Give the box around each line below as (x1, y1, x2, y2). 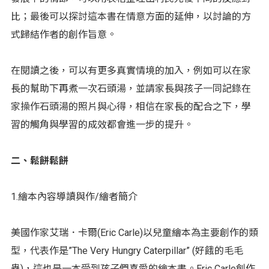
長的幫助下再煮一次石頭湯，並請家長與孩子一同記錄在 (10, 82, 251, 94)
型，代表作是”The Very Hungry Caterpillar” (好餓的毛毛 (10, 244, 243, 256)
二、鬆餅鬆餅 (10, 154, 68, 166)
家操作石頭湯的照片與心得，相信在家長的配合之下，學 (10, 100, 251, 112)
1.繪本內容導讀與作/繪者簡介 (10, 190, 138, 202)
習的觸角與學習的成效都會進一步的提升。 (10, 118, 193, 130)
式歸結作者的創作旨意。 (10, 28, 116, 40)
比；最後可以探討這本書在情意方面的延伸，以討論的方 (10, 10, 251, 22)
